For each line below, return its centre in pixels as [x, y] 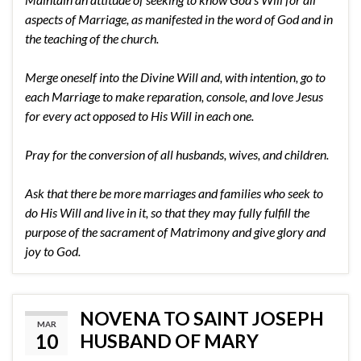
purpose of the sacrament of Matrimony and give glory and [175, 231]
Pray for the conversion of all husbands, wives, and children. [177, 154]
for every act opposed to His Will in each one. [139, 115]
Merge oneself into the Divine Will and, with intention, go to [175, 77]
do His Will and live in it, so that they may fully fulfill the [167, 212]
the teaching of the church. [92, 38]
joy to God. [53, 251]
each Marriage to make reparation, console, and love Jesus [174, 96]
